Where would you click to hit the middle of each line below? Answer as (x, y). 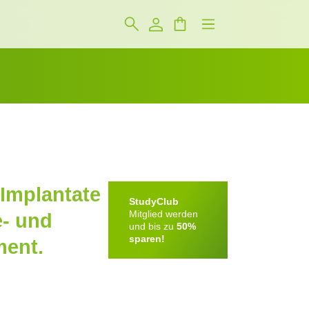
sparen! (147, 239)
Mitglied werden (164, 214)
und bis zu (153, 227)
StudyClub (154, 202)
